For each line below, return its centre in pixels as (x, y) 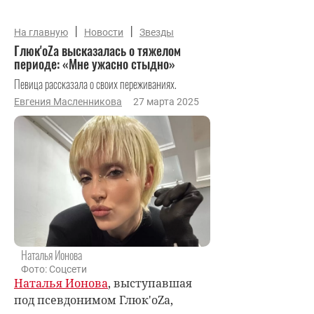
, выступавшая (150, 283)
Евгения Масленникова (68, 102)
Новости (104, 32)
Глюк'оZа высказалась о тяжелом (97, 50)
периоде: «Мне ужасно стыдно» (95, 64)
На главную (41, 32)
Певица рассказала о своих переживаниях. (95, 84)
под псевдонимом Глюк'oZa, (94, 300)
